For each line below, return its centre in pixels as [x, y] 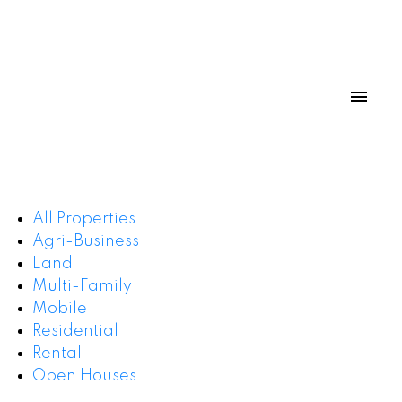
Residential [75, 331]
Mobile [59, 308]
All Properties [83, 218]
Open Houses [84, 376]
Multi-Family [82, 286]
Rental [57, 353]
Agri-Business [85, 241]
